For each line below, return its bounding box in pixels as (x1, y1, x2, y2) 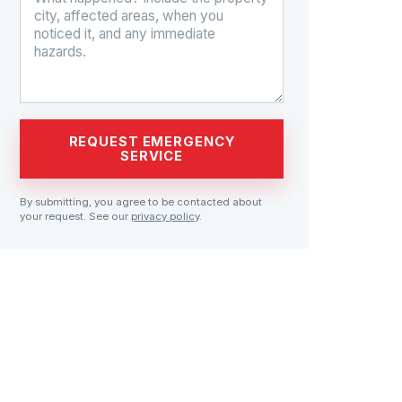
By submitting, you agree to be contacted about (20, 196, 262, 209)
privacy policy (131, 210, 199, 223)
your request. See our (20, 210, 131, 223)
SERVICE (119, 148, 184, 165)
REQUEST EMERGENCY (68, 134, 235, 151)
